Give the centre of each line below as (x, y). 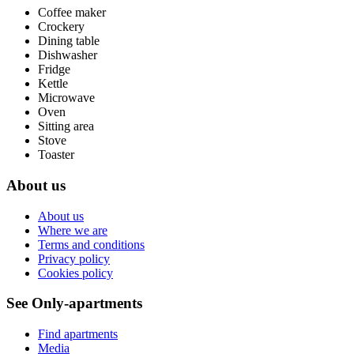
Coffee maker (72, 13)
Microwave (66, 98)
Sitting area (66, 126)
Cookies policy (75, 273)
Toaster (56, 155)
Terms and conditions (91, 244)
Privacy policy (74, 258)
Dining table (69, 41)
